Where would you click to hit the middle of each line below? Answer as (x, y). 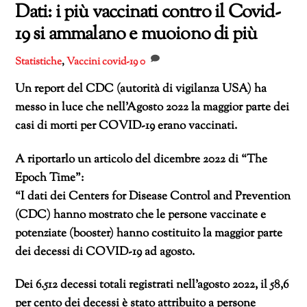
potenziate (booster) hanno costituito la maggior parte (149, 233)
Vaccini (84, 61)
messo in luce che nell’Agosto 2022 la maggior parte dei (152, 107)
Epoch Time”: (50, 178)
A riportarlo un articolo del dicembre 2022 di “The (142, 159)
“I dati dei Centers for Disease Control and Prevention (153, 196)
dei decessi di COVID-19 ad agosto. (105, 252)
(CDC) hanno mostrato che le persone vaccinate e (141, 215)
